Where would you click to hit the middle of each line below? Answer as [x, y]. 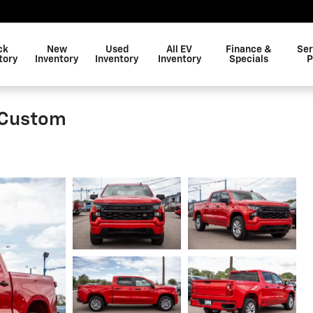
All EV [180, 50]
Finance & [249, 50]
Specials [249, 59]
